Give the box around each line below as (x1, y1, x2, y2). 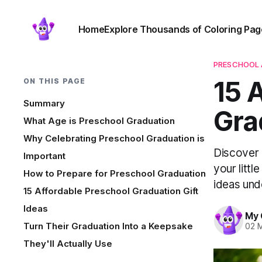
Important (23, 150, 65, 161)
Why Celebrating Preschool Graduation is (23, 133, 205, 144)
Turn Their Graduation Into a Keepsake (23, 220, 193, 232)
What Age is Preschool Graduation (23, 115, 175, 126)
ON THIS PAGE (23, 77, 86, 85)
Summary (23, 98, 65, 109)
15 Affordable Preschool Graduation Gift (23, 185, 198, 196)
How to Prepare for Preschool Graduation (23, 168, 206, 179)
